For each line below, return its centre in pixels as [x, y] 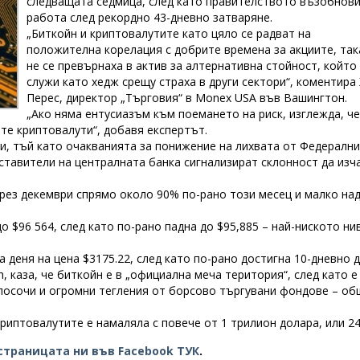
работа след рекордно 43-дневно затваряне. [149, 17]
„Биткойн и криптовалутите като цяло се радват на [168, 33]
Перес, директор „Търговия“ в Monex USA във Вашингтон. [186, 98]
